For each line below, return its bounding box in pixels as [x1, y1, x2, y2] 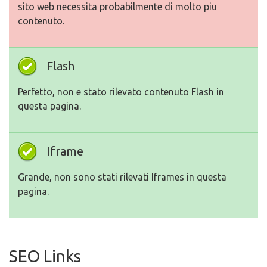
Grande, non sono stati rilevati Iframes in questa [18, 172, 226, 183]
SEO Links [9, 247, 81, 266]
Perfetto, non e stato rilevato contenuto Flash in [18, 86, 224, 98]
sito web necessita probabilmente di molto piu [18, 1, 217, 13]
